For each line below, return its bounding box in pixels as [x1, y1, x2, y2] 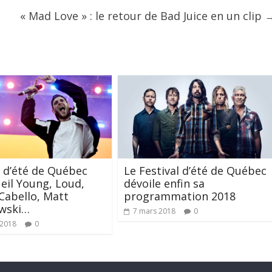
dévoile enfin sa [124, 175, 205, 191]
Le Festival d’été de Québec [124, 163, 267, 178]
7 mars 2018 [133, 205, 175, 216]
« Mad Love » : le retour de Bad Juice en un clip [20, 8, 265, 24]
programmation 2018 [124, 188, 236, 203]
